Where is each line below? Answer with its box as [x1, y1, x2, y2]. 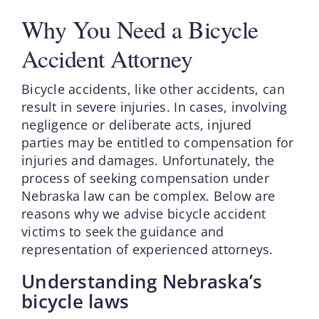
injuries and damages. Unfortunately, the [21, 151, 275, 169]
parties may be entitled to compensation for [21, 133, 294, 151]
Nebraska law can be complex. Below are [21, 187, 276, 204]
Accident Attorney [21, 41, 193, 75]
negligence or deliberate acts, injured [21, 115, 252, 133]
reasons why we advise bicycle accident [21, 204, 266, 222]
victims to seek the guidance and [21, 222, 224, 240]
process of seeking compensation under [21, 169, 269, 187]
